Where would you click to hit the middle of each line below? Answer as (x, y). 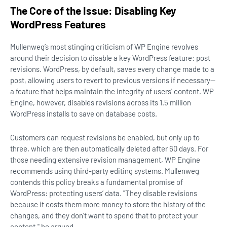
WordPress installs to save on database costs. (84, 113)
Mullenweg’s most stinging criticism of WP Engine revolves (104, 47)
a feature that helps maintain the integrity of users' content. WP (112, 91)
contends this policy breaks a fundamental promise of (97, 182)
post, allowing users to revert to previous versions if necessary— (113, 80)
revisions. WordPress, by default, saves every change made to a (112, 69)
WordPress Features (58, 24)
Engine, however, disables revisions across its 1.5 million (101, 102)
